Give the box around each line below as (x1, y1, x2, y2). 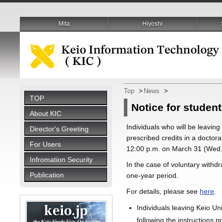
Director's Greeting (30, 125, 89, 133)
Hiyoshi (142, 21, 163, 27)
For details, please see (126, 187, 200, 195)
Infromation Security (30, 156, 93, 164)
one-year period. (126, 171, 179, 179)
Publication (30, 171, 64, 179)
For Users (30, 140, 61, 148)
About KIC (30, 110, 62, 117)
